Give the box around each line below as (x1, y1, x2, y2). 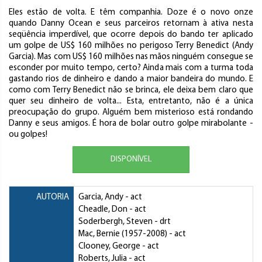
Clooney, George (78, 242, 140, 251)
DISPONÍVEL (111, 155, 151, 164)
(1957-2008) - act (120, 230, 186, 239)
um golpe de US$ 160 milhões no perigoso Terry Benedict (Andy (9, 42, 253, 51)
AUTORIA (36, 193, 69, 202)
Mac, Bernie (78, 230, 120, 239)
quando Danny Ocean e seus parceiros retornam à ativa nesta (9, 19, 253, 29)
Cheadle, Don (78, 205, 127, 215)
